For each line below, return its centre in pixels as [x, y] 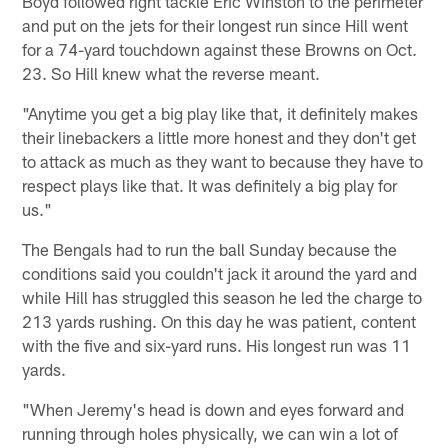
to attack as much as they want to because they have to [223, 160]
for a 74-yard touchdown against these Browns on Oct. [220, 48]
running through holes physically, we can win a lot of [210, 432]
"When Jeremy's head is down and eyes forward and [213, 408]
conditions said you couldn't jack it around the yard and [220, 272]
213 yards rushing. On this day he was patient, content [219, 320]
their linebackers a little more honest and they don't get [219, 136]
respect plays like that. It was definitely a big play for [210, 184]
